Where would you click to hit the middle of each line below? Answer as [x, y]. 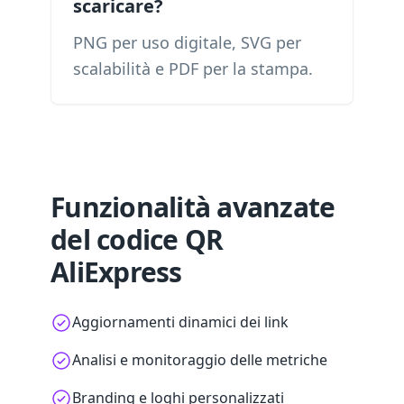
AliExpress [116, 272]
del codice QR [137, 239]
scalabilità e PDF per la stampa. [193, 69]
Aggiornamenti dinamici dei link [180, 322]
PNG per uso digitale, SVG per [187, 42]
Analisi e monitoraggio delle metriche [200, 360]
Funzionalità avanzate [193, 207]
